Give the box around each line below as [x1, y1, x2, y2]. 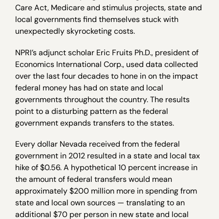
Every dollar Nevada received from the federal [15, 138, 180, 149]
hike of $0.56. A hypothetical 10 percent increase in [15, 162, 198, 173]
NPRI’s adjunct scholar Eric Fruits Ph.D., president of [15, 47, 199, 58]
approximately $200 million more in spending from [15, 185, 197, 196]
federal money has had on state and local [15, 82, 164, 93]
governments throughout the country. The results [15, 94, 190, 105]
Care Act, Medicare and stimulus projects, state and [15, 2, 202, 13]
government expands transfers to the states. [15, 117, 176, 128]
